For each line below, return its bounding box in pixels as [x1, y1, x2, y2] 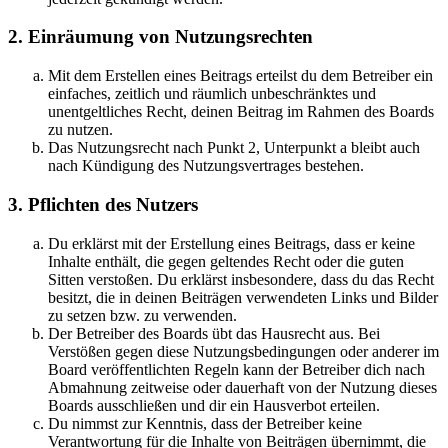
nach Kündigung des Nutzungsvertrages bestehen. [48, 157, 364, 175]
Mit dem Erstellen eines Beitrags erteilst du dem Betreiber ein [48, 67, 433, 85]
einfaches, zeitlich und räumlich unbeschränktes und [48, 85, 376, 103]
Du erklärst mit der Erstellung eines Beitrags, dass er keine [48, 234, 415, 252]
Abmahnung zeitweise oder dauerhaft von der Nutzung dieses [48, 378, 437, 396]
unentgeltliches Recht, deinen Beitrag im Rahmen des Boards [48, 103, 434, 121]
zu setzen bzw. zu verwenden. [48, 306, 237, 324]
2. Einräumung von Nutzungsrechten [8, 26, 313, 48]
